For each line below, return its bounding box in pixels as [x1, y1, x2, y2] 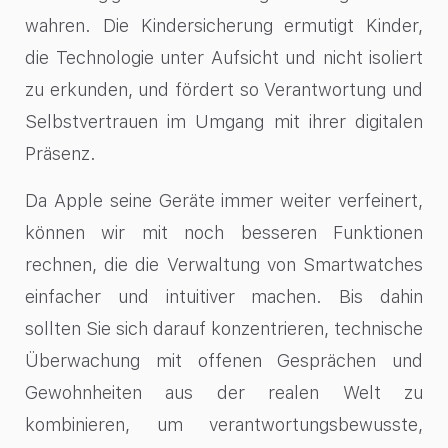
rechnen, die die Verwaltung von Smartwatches [25, 253, 423, 275]
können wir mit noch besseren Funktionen [25, 221, 423, 243]
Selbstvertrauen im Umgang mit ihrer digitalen [25, 111, 423, 133]
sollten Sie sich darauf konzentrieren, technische [25, 317, 423, 339]
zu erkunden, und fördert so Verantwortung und [25, 79, 423, 101]
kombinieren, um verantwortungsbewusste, [25, 413, 423, 435]
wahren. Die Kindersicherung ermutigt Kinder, [25, 15, 423, 37]
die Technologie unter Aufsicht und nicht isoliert [25, 47, 423, 69]
